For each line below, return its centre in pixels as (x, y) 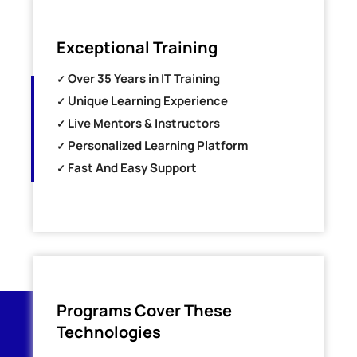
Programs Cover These (145, 311)
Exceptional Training (137, 48)
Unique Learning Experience (147, 101)
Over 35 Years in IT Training (143, 79)
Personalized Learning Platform (157, 146)
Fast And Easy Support (131, 168)
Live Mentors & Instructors (143, 124)
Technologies (109, 332)
